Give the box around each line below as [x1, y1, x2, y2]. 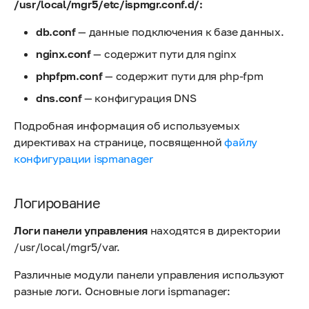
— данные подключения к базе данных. [75, 25, 284, 39]
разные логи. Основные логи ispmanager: [14, 284, 230, 298]
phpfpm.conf [36, 69, 103, 83]
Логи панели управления [14, 223, 148, 237]
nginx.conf [36, 47, 91, 61]
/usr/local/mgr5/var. [14, 240, 120, 254]
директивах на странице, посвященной [14, 135, 225, 149]
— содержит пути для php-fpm [102, 69, 263, 83]
